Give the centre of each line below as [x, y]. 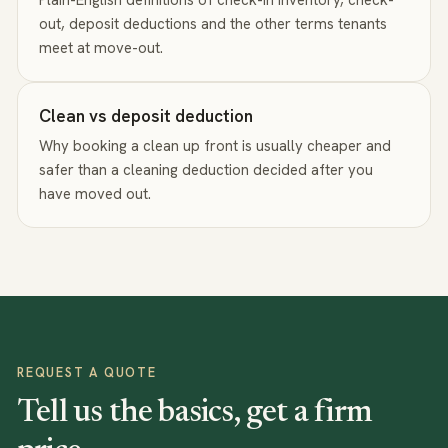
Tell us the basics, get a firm [195, 413]
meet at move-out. [101, 47]
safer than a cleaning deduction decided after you [206, 169]
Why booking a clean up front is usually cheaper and [215, 145]
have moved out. [95, 193]
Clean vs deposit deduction [146, 116]
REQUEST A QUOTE [87, 372]
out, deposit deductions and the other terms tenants [213, 23]
